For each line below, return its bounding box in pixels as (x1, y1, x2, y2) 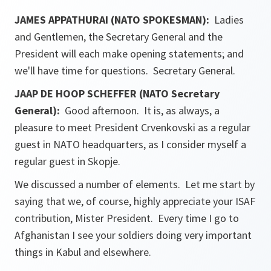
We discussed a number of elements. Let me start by (15, 177, 255, 191)
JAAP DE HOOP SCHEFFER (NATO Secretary (15, 87, 220, 100)
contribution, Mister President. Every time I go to (15, 211, 239, 225)
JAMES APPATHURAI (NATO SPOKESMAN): (15, 13, 212, 27)
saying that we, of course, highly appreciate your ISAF (15, 194, 255, 208)
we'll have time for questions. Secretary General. (15, 64, 235, 77)
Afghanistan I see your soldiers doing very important (15, 228, 252, 242)
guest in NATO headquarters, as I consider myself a (15, 137, 246, 151)
